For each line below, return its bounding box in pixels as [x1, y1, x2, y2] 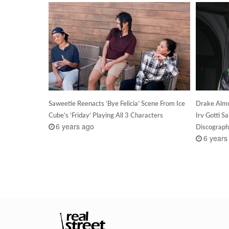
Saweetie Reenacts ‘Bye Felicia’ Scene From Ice [48, 99, 185, 107]
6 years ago [56, 121, 95, 132]
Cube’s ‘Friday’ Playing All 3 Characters [48, 110, 163, 119]
